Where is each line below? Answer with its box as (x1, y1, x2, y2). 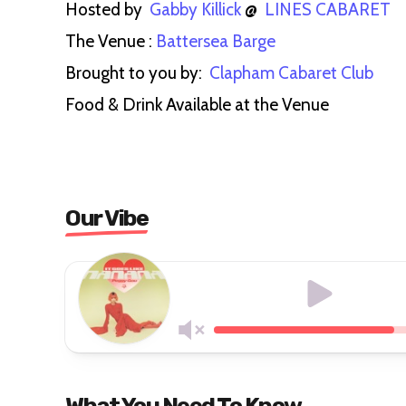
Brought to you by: (65, 62, 209, 83)
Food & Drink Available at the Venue (65, 93, 329, 115)
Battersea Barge (156, 30, 279, 52)
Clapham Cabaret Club (209, 62, 377, 83)
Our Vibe (65, 204, 148, 231)
